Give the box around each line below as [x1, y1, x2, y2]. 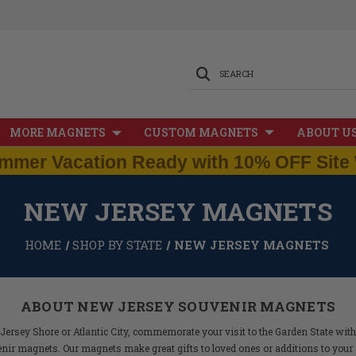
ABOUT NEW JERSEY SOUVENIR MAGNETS [20, 297, 336, 315]
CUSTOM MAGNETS [144, 125, 258, 140]
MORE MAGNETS [10, 125, 106, 140]
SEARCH [219, 68, 253, 79]
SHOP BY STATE [72, 237, 163, 253]
